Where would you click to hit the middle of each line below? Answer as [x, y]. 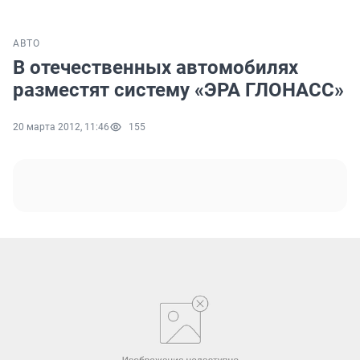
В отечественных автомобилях [155, 68]
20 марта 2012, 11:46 [61, 127]
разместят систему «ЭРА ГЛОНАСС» [178, 90]
